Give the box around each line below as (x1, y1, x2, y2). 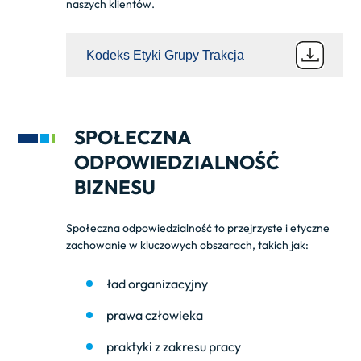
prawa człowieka (106, 307, 204, 323)
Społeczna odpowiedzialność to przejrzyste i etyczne (66, 221, 330, 235)
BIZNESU (74, 175, 156, 199)
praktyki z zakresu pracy (106, 338, 242, 355)
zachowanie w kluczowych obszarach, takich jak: (66, 238, 312, 252)
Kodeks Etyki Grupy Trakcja (86, 48, 245, 62)
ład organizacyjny (106, 276, 209, 292)
